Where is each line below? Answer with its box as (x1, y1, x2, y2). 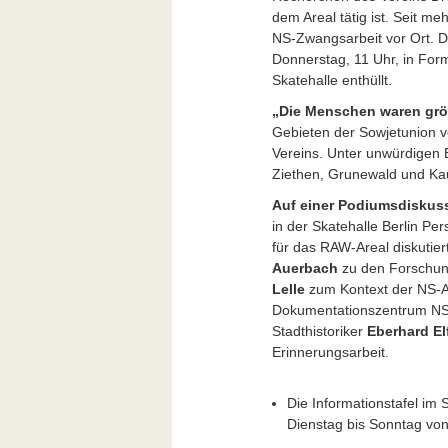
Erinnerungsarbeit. (272, 343, 389, 360)
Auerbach (272, 259, 338, 276)
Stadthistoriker (272, 322, 367, 339)
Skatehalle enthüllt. (272, 71, 392, 88)
